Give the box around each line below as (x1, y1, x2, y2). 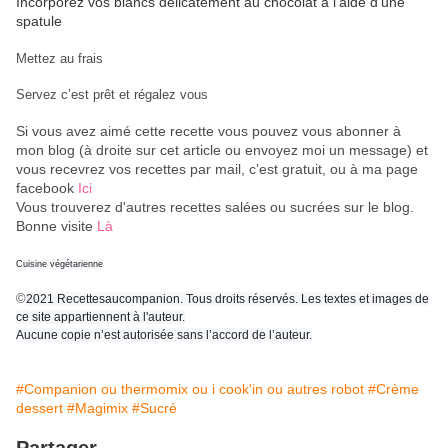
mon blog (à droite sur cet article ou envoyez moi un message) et (16, 142, 428, 159)
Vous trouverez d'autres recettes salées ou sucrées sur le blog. (16, 199, 414, 216)
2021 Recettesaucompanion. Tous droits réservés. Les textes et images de (26, 292, 429, 307)
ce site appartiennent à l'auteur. (16, 310, 185, 325)
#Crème (368, 381, 419, 398)
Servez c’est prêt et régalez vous (16, 87, 208, 103)
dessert (16, 400, 63, 417)
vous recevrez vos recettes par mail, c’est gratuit (16, 161, 322, 178)
